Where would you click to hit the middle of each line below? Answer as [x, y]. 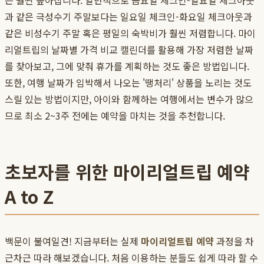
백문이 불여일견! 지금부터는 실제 [73, 241]
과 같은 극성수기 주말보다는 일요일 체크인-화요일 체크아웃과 [128, 17]
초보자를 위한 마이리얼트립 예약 [127, 172]
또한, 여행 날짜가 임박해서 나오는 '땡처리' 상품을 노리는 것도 [128, 83]
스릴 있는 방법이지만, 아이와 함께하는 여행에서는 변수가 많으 [129, 99]
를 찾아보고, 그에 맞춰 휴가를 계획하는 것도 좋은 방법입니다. [127, 66]
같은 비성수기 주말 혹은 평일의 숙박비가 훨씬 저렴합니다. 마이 [130, 33]
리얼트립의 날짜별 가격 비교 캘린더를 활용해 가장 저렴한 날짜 [129, 50]
